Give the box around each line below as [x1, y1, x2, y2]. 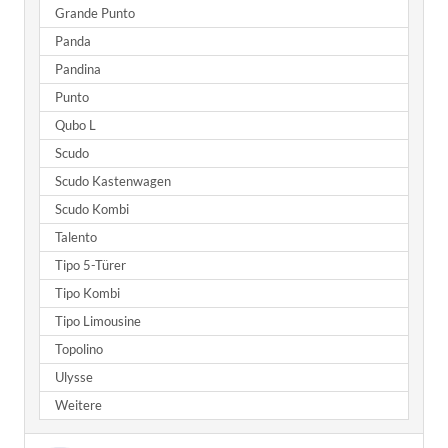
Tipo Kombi [55, 286, 120, 302]
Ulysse [55, 370, 93, 386]
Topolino [55, 342, 103, 358]
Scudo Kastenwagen [55, 174, 171, 190]
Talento [55, 230, 97, 246]
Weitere [55, 398, 102, 414]
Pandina [55, 62, 101, 78]
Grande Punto [55, 6, 135, 22]
